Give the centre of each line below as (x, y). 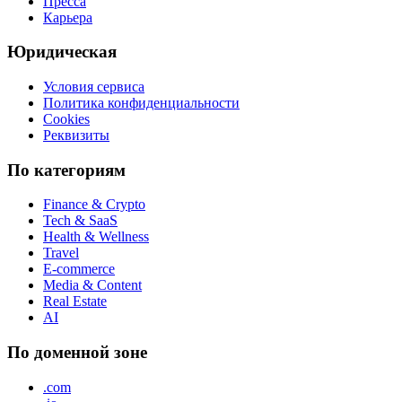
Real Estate (75, 301)
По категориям (66, 170)
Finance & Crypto (94, 205)
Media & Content (92, 285)
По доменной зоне (77, 353)
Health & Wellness (96, 237)
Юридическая (62, 52)
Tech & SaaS (80, 221)
